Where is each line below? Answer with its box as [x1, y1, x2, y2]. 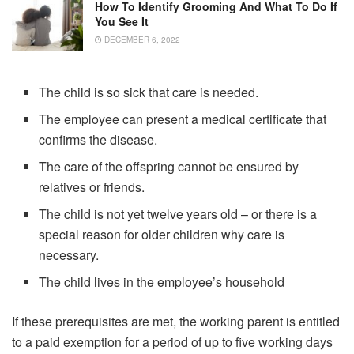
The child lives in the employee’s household [39, 272, 285, 291]
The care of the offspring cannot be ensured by [39, 156, 299, 175]
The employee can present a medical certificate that [39, 109, 327, 128]
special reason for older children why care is [39, 224, 285, 243]
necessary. [39, 245, 100, 264]
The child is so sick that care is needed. [39, 82, 259, 101]
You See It [95, 13, 149, 30]
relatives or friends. [39, 177, 145, 196]
